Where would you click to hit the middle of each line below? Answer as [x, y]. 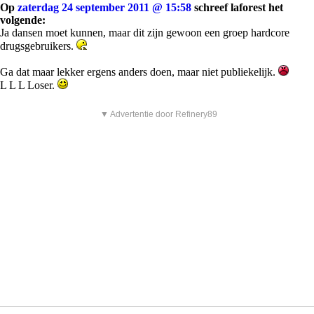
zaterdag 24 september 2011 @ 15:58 [104, 7]
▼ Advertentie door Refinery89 [159, 114]
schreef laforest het [237, 7]
